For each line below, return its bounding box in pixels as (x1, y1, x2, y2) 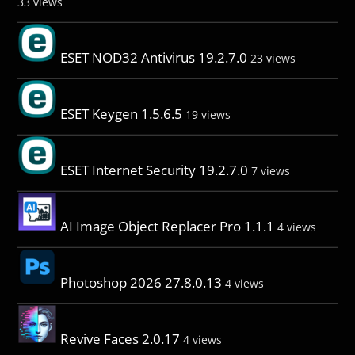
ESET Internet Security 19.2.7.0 (60, 161, 249, 180)
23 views (250, 51, 296, 67)
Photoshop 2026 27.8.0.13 (60, 273, 223, 292)
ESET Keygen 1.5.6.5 (60, 105, 183, 124)
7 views (251, 163, 291, 179)
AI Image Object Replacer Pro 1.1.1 (60, 217, 275, 236)
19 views (185, 107, 231, 123)
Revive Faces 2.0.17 (60, 330, 181, 349)
